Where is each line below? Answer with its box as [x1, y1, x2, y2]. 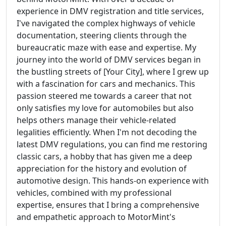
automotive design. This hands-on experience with [17, 175, 209, 186]
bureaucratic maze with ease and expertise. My [17, 42, 196, 53]
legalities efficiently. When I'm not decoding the [17, 127, 197, 138]
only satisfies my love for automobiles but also [17, 102, 194, 114]
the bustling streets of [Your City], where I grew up [17, 66, 209, 77]
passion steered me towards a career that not [17, 90, 192, 101]
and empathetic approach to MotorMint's [17, 211, 176, 222]
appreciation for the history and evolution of [17, 163, 187, 174]
